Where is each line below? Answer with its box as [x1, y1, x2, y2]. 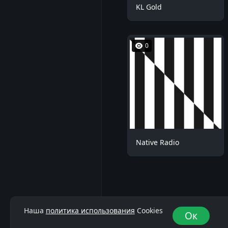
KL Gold [136, 2, 162, 12]
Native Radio [136, 137, 179, 148]
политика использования [45, 205, 135, 215]
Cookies [134, 205, 163, 215]
